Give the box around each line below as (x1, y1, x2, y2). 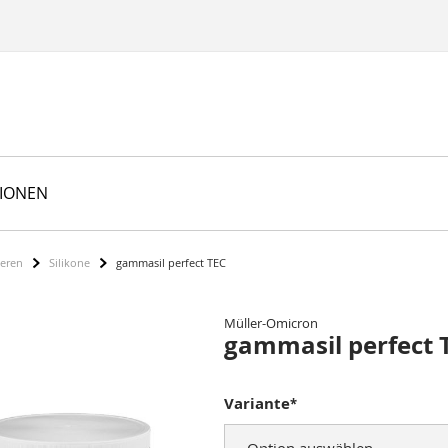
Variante (224, 393, 290, 414)
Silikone (49, 255, 90, 270)
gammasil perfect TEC (116, 255, 226, 270)
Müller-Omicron (224, 314, 318, 332)
